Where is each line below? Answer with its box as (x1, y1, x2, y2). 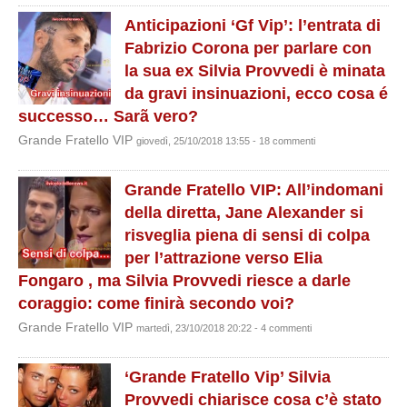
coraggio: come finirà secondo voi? (18, 294, 294, 313)
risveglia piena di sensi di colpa (124, 226, 370, 244)
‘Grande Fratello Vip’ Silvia (124, 368, 331, 386)
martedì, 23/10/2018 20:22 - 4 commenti (136, 323, 312, 333)
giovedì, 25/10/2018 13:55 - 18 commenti (136, 135, 315, 146)
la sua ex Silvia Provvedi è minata (124, 62, 385, 80)
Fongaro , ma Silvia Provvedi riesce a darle (18, 272, 351, 290)
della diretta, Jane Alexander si (124, 203, 363, 222)
